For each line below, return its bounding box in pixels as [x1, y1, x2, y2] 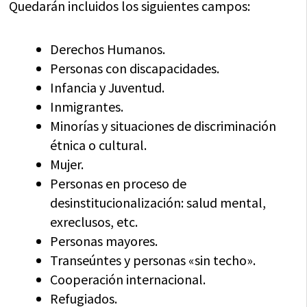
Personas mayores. [50, 232, 158, 249]
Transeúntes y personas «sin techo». [50, 251, 256, 269]
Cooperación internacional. [50, 270, 206, 288]
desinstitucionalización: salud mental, [50, 193, 267, 211]
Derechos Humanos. [50, 40, 166, 58]
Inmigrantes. [50, 97, 124, 115]
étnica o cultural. [50, 136, 147, 153]
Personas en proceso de [50, 174, 187, 192]
